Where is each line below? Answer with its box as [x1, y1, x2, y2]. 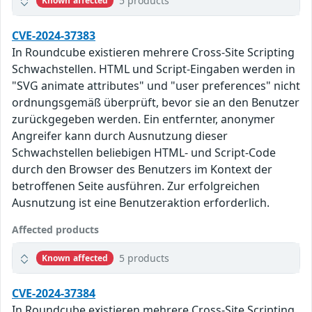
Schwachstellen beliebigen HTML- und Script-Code [12, 145, 276, 161]
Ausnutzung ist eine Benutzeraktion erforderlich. [12, 195, 270, 211]
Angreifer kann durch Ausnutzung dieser [12, 128, 228, 144]
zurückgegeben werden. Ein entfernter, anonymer [12, 111, 275, 127]
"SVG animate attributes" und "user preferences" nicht [12, 78, 300, 94]
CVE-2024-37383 [12, 28, 95, 44]
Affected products [12, 223, 99, 237]
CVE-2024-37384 [12, 286, 95, 302]
